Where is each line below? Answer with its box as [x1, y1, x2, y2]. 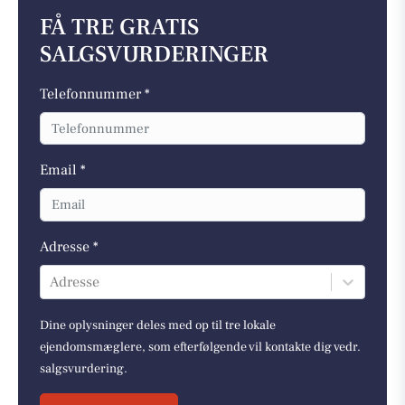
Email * [40, 161, 86, 180]
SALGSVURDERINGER [40, 39, 268, 70]
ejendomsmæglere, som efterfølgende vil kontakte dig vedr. [40, 338, 361, 355]
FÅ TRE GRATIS [40, 12, 199, 42]
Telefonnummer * [40, 84, 150, 103]
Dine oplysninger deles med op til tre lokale [40, 316, 276, 334]
